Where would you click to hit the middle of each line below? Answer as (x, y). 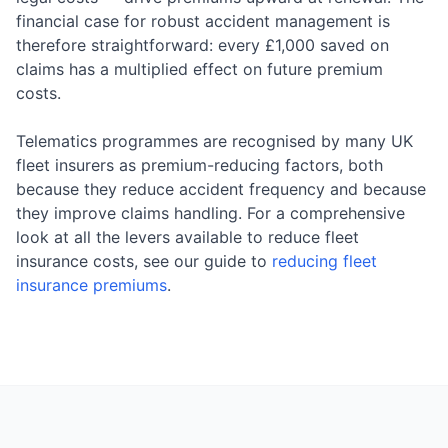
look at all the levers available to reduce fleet (187, 237)
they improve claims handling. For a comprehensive (210, 213)
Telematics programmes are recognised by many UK (214, 141)
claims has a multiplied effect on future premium (199, 69)
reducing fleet (324, 261)
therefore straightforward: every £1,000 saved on (202, 45)
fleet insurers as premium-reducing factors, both (199, 165)
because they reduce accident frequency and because (221, 189)
